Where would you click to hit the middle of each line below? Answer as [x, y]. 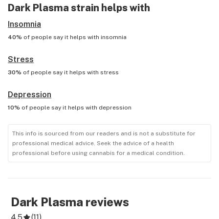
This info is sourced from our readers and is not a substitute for [104, 133]
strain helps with [109, 8]
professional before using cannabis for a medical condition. [99, 153]
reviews [106, 202]
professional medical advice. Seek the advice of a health [93, 143]
